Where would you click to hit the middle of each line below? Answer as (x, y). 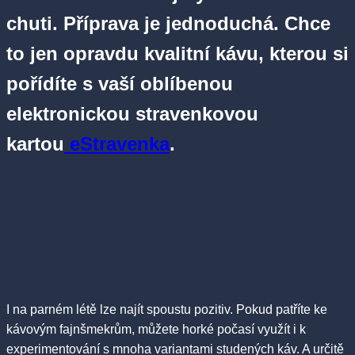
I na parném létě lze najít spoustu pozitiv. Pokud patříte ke (167, 309)
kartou (35, 144)
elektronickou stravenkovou (132, 114)
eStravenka (117, 144)
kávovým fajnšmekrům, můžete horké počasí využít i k (156, 329)
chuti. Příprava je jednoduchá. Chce (168, 24)
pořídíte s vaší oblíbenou (120, 84)
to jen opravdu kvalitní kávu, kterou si (177, 54)
